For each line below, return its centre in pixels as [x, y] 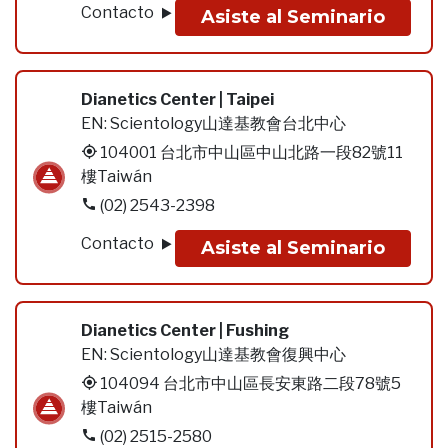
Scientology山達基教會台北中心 [228, 123]
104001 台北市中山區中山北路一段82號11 [251, 152]
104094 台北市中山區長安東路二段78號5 [250, 383]
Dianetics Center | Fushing [185, 330]
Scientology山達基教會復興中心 [228, 354]
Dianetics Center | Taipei [177, 99]
